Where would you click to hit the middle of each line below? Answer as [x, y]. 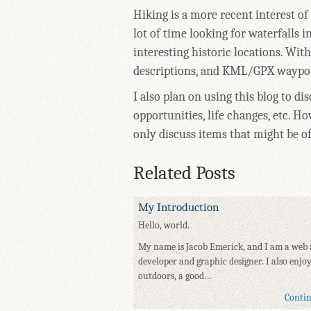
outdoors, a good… [175, 276]
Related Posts [184, 174]
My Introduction [178, 207]
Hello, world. [164, 226]
